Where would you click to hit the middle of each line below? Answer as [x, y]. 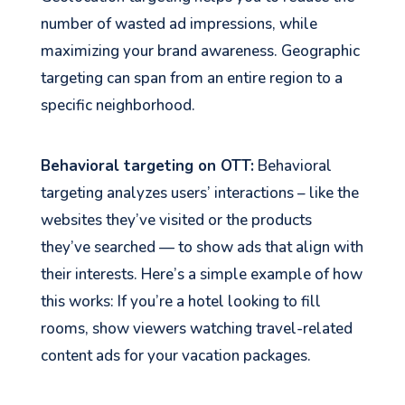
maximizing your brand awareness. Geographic [200, 51]
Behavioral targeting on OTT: [147, 165]
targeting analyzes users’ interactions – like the [199, 193]
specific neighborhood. [118, 105]
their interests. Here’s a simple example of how [201, 274]
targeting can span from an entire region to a [191, 78]
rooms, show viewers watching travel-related [196, 328]
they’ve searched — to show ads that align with [202, 247]
